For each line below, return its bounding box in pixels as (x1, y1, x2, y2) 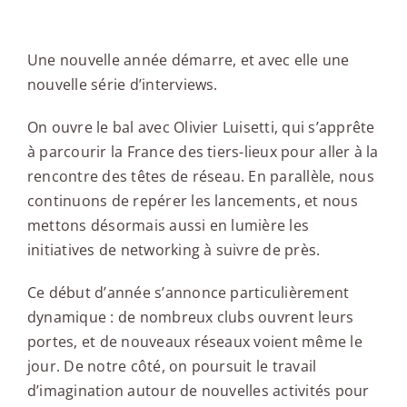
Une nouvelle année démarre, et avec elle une (26, 49, 350, 70)
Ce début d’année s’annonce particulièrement (26, 282, 350, 303)
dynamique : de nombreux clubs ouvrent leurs (26, 306, 354, 327)
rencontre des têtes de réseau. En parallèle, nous (26, 165, 374, 186)
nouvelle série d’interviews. (26, 74, 218, 94)
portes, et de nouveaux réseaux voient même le (26, 331, 362, 352)
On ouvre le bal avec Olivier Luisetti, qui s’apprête (26, 116, 375, 137)
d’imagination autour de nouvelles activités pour (26, 380, 370, 401)
